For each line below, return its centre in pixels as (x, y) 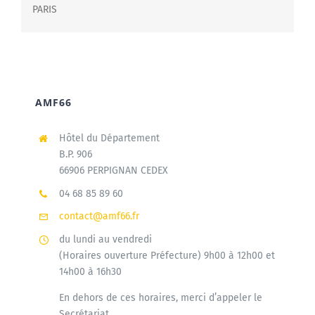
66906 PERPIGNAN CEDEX (113, 170)
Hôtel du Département (109, 138)
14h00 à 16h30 (90, 272)
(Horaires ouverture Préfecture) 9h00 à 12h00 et (167, 256)
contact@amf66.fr (99, 217)
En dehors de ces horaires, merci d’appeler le (160, 298)
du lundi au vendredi (105, 240)
